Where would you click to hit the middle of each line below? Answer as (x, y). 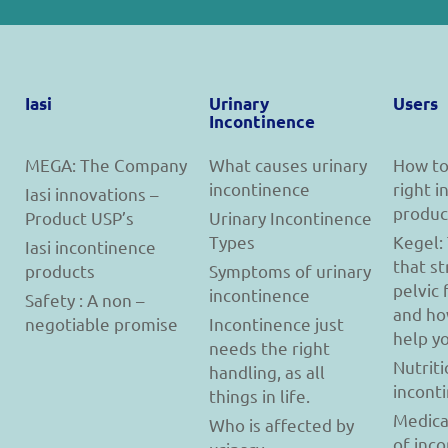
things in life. (259, 396)
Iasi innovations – (91, 194)
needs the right (269, 348)
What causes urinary (287, 165)
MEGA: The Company (106, 165)
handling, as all (266, 372)
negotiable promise (101, 324)
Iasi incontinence (90, 247)
